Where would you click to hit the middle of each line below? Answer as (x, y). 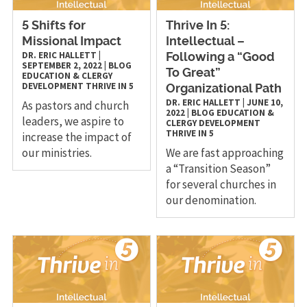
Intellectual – (206, 42)
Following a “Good (221, 58)
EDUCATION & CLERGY (67, 76)
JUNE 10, (265, 103)
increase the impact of (76, 137)
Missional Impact (71, 42)
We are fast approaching (225, 153)
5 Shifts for (53, 26)
